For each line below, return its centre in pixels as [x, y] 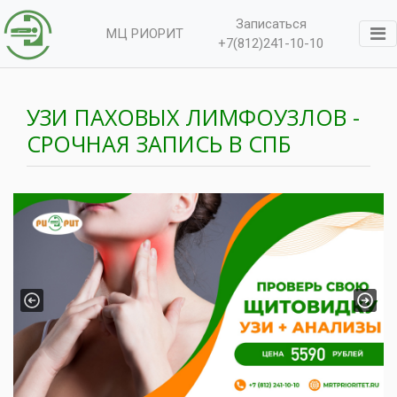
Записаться [271, 24]
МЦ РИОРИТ [144, 34]
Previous [56, 309]
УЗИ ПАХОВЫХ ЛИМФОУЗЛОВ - [193, 117]
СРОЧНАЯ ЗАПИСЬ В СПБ [159, 144]
